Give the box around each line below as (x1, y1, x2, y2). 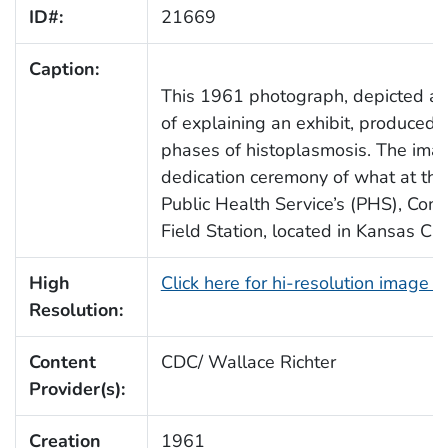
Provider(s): (28, 377, 125, 402)
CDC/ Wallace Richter (160, 350, 336, 375)
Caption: (28, 57, 99, 82)
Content (28, 350, 96, 375)
